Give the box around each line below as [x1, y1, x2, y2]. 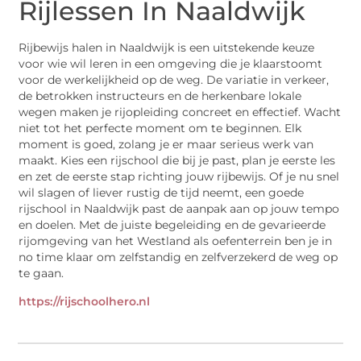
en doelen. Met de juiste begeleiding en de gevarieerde [19, 218, 326, 231]
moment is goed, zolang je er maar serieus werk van [19, 137, 314, 151]
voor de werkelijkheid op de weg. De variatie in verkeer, [19, 73, 330, 86]
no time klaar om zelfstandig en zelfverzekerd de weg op [19, 250, 338, 263]
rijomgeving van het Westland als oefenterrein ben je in [19, 234, 333, 247]
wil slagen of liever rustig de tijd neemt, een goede [19, 185, 305, 199]
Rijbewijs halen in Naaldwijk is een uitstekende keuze [19, 40, 315, 54]
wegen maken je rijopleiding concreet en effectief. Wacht [19, 105, 342, 118]
